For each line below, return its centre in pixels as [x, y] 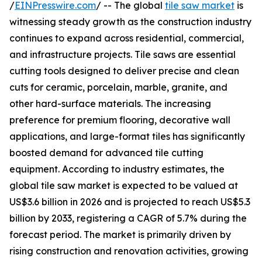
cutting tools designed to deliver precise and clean [124, 71]
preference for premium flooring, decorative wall [120, 120]
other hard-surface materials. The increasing [110, 104]
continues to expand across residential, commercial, [127, 38]
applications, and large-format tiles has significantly [127, 137]
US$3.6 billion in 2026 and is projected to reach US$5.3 [130, 202]
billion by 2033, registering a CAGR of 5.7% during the [128, 218]
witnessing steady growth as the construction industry [130, 22]
